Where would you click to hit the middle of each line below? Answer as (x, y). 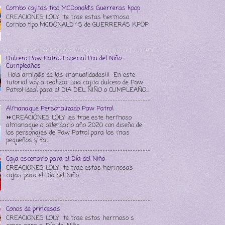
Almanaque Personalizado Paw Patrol (60, 109)
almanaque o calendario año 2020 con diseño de (74, 125)
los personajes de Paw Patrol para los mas (68, 133)
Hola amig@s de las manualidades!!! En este (71, 75)
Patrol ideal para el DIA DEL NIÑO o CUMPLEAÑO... (78, 90)
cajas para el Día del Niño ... (45, 175)
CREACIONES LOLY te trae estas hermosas (70, 168)
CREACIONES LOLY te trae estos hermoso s (70, 218)
